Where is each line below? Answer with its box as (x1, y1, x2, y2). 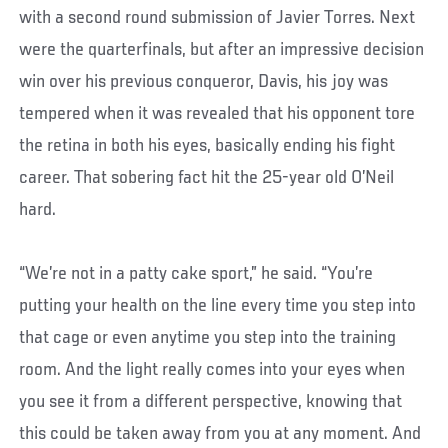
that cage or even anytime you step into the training (19, 327, 397, 348)
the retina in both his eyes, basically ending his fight (19, 135, 396, 156)
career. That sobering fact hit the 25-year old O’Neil (19, 167, 395, 188)
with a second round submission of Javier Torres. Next (19, 7, 416, 28)
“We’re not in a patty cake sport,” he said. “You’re (19, 263, 374, 284)
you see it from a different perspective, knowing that (19, 391, 403, 412)
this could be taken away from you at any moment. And (19, 423, 422, 444)
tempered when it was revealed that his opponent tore (19, 103, 416, 124)
